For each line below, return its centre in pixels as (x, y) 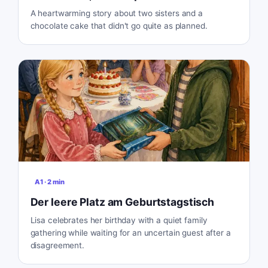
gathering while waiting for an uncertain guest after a (130, 233)
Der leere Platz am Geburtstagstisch (122, 202)
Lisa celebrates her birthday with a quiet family (119, 220)
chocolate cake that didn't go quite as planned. (119, 26)
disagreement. (57, 246)
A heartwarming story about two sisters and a (116, 13)
